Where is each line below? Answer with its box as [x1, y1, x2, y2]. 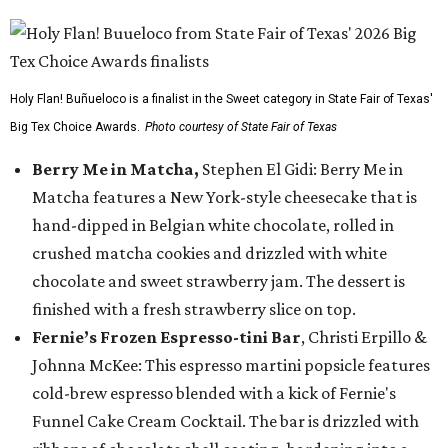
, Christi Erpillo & [301, 327, 427, 347]
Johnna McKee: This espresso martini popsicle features [32, 355, 430, 375]
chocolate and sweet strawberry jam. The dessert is [32, 271, 405, 291]
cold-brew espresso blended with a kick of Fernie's [32, 383, 396, 403]
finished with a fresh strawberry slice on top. [32, 299, 356, 319]
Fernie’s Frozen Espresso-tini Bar [32, 327, 301, 347]
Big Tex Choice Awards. [10, 120, 140, 134]
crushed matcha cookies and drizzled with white [32, 243, 387, 263]
